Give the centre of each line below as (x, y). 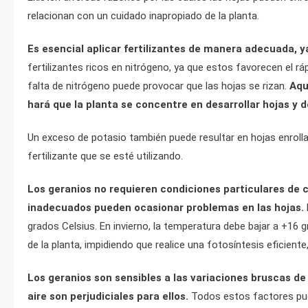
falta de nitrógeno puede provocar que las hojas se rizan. (158, 86)
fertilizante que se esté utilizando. (105, 156)
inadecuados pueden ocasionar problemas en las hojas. (166, 208)
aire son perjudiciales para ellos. (108, 296)
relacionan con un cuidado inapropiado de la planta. (143, 16)
